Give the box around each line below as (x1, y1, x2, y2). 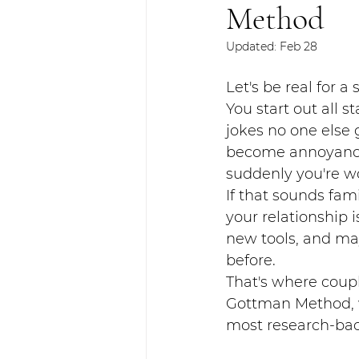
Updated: (226, 39, 280, 54)
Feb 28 (280, 39, 317, 54)
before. (226, 252, 276, 269)
